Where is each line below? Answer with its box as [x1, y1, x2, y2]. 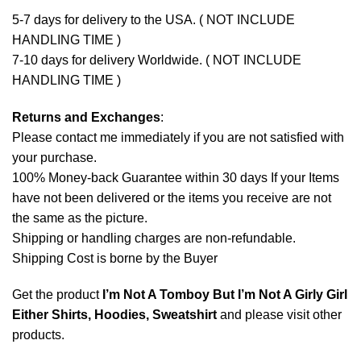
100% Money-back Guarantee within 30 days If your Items [12, 170, 339, 185]
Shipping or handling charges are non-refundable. [12, 230, 296, 245]
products [12, 328, 61, 342]
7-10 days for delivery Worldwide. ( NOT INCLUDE [12, 52, 301, 67]
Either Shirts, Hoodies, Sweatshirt [12, 308, 217, 322]
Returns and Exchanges [12, 110, 160, 124]
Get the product [12, 288, 102, 302]
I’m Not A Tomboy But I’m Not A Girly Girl [102, 288, 347, 302]
